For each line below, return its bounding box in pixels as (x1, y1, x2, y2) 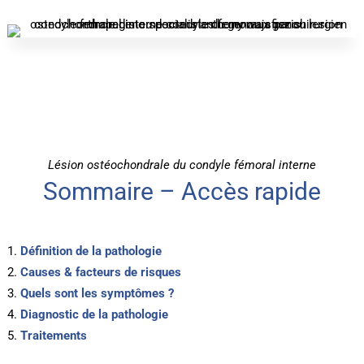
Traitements (19, 327, 87, 343)
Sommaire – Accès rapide (42, 176, 321, 206)
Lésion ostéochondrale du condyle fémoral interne (47, 157, 316, 172)
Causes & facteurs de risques (19, 264, 181, 279)
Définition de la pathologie (19, 243, 162, 258)
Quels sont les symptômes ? (19, 285, 174, 301)
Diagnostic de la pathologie (19, 306, 168, 322)
